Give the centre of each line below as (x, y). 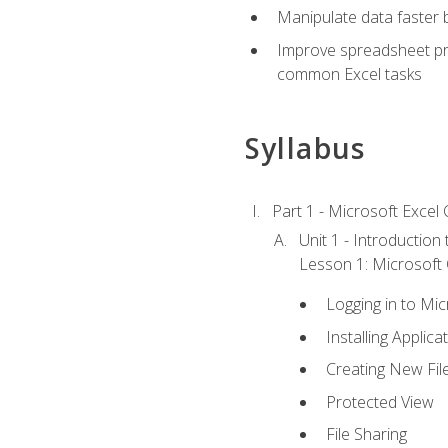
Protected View (380, 401)
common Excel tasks (349, 73)
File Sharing (367, 434)
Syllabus (305, 148)
